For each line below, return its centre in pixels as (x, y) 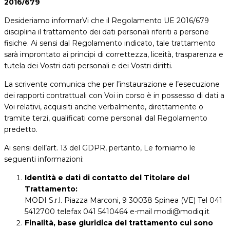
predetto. (21, 130)
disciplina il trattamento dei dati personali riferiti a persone (107, 32)
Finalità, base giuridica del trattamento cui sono (119, 223)
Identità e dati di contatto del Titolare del (107, 178)
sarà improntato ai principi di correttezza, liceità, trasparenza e (114, 55)
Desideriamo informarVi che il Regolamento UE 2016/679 (107, 21)
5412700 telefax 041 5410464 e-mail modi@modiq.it (117, 212)
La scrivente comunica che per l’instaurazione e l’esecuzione (112, 84)
